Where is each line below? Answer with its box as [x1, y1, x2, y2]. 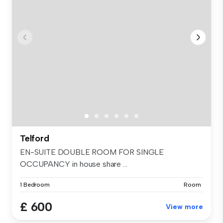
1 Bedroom [20, 181, 50, 188]
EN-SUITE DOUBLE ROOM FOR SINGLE [20, 147, 164, 157]
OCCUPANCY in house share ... [20, 159, 127, 169]
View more [166, 202, 203, 211]
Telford [20, 132, 49, 144]
